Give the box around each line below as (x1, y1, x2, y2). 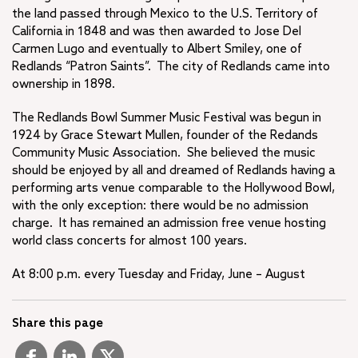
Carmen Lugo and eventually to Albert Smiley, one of (12, 43, 302, 55)
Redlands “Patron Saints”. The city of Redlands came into (12, 61, 330, 73)
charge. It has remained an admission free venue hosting (12, 217, 326, 229)
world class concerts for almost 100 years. (12, 235, 247, 247)
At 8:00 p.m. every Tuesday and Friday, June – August (12, 268, 308, 280)
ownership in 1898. (12, 78, 115, 90)
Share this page (12, 317, 103, 329)
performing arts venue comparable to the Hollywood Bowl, (12, 182, 335, 194)
